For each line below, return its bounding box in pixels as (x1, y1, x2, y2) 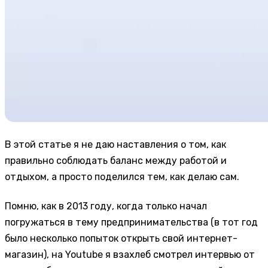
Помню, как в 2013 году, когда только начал (5, 200, 207, 212)
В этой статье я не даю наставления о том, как (5, 139, 226, 150)
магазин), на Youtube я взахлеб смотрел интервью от (5, 249, 255, 261)
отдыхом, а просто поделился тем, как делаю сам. (5, 171, 239, 182)
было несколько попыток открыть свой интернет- (5, 233, 237, 245)
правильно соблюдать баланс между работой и (5, 155, 227, 166)
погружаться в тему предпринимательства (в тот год (5, 217, 258, 229)
